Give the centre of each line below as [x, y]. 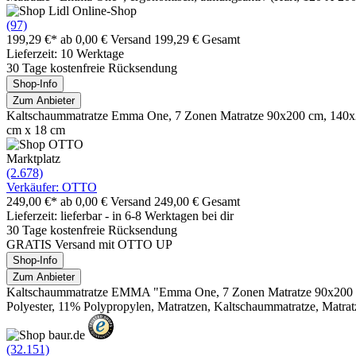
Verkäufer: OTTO [52, 187]
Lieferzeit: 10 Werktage [65, 53]
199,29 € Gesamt [197, 39]
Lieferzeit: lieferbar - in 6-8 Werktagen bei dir [120, 215]
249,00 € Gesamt [197, 201]
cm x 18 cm [36, 130]
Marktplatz [33, 158]
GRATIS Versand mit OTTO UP [89, 244]
